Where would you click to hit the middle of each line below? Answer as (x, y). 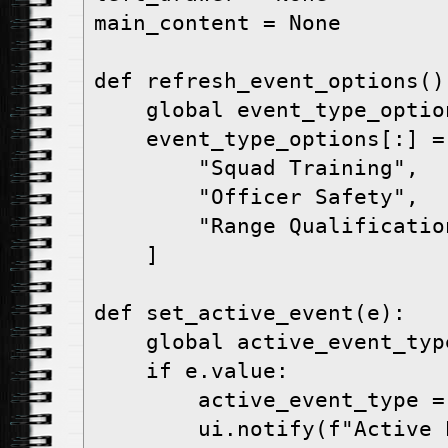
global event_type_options (120, 110)
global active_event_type (120, 342)
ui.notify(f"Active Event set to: (146, 429)
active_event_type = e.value (146, 400)
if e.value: (120, 371)
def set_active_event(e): (250, 313)
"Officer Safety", (146, 197)
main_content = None (217, 23)
